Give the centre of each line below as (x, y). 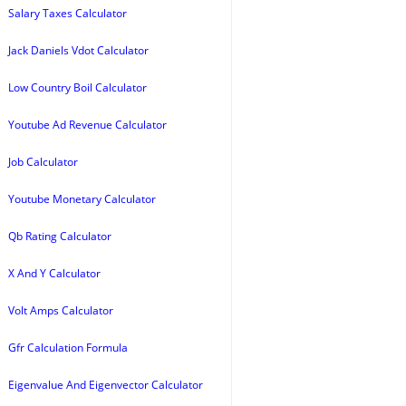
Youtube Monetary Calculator (82, 199)
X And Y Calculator (54, 273)
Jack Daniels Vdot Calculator (78, 50)
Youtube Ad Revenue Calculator (87, 125)
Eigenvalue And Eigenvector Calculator (106, 385)
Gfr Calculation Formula (68, 348)
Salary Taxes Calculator (68, 13)
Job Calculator (43, 162)
